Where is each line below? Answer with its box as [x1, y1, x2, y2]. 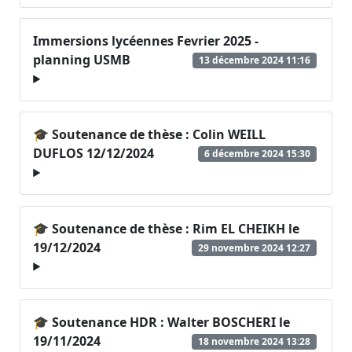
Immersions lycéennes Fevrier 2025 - [33, 32, 259, 49]
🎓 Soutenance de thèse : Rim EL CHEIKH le [33, 219, 300, 237]
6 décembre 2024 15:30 [204, 147, 311, 161]
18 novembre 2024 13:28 [198, 334, 311, 348]
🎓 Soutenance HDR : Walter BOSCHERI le [33, 313, 291, 331]
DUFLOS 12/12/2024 [33, 145, 155, 163]
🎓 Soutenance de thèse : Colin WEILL [33, 126, 266, 144]
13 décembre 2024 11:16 [199, 53, 311, 67]
